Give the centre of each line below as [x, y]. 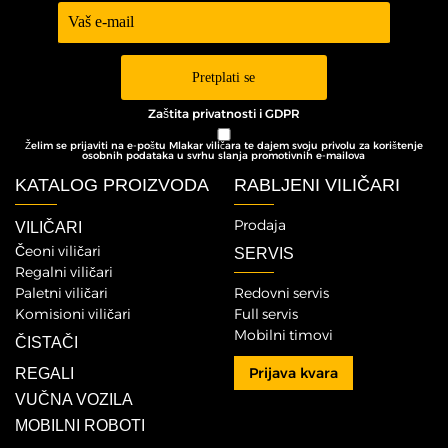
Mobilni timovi [283, 335]
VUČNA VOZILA [74, 400]
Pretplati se [224, 78]
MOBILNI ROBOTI [80, 426]
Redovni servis [281, 293]
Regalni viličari [64, 272]
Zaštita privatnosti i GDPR [223, 114]
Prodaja [260, 225]
